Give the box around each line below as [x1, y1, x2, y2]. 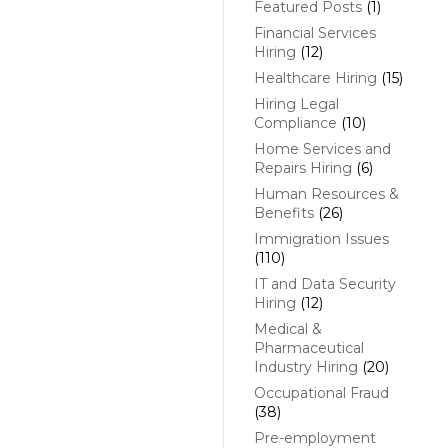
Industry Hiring [253, 358, 358, 377]
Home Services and [253, 140, 391, 159]
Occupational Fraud [253, 384, 389, 403]
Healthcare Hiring [253, 69, 377, 88]
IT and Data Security [253, 275, 396, 294]
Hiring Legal [253, 95, 339, 114]
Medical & [253, 320, 322, 339]
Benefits [253, 204, 314, 223]
